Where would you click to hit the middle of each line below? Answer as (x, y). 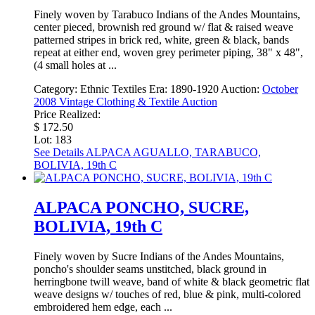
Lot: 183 (53, 140)
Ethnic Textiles (113, 89)
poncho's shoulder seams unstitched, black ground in (150, 269)
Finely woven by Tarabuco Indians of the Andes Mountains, (167, 15)
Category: (57, 89)
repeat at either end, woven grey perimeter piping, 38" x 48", (168, 53)
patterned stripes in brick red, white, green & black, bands (161, 40)
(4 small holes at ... (75, 65)
